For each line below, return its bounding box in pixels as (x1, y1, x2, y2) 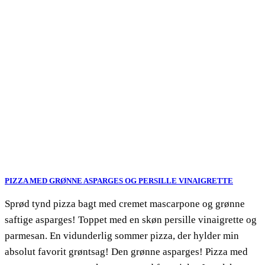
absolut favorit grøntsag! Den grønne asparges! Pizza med (5, 245, 248, 257)
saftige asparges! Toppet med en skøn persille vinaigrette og (5, 214, 257, 225)
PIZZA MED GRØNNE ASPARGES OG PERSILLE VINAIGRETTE (5, 176, 233, 185)
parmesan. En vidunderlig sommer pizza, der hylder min (5, 230, 239, 241)
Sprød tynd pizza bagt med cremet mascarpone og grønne (5, 198, 245, 209)
